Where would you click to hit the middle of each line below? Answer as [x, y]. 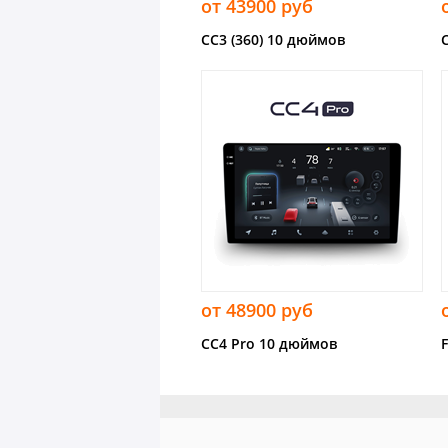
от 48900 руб [257, 310]
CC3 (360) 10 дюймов [273, 39]
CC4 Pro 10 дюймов [269, 343]
